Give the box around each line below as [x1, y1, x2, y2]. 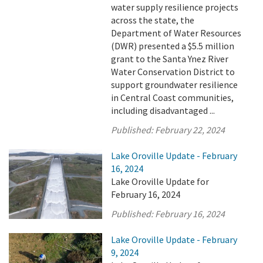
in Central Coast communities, [111, 92, 234, 103]
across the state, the [111, 14, 195, 26]
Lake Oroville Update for [111, 176, 210, 187]
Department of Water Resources [111, 27, 242, 39]
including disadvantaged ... [111, 104, 215, 116]
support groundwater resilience [111, 79, 238, 90]
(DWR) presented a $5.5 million [111, 40, 235, 52]
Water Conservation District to [111, 66, 235, 77]
